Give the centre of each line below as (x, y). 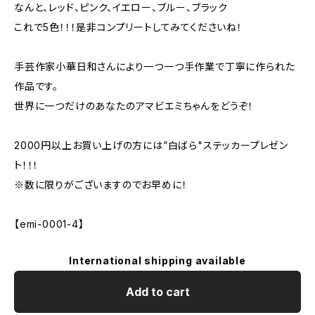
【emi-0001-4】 (49, 224)
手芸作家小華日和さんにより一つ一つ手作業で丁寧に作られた (155, 66)
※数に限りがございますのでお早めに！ (101, 185)
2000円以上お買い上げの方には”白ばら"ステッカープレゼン (152, 145)
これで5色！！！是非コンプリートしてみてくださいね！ (128, 27)
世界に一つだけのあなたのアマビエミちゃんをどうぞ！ (134, 106)
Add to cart (157, 292)
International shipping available (157, 261)
